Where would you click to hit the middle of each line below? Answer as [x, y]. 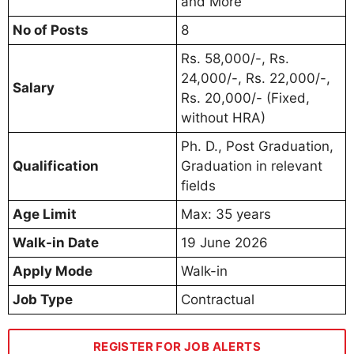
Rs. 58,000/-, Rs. [235, 58]
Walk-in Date [56, 242]
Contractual [218, 299]
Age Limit [45, 214]
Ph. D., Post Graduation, [257, 146]
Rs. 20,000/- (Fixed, [245, 98]
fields [198, 185]
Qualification [56, 166]
